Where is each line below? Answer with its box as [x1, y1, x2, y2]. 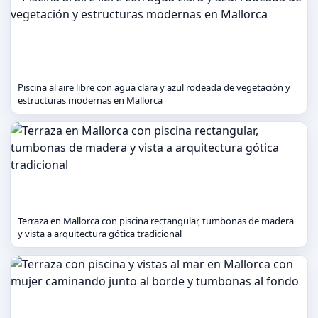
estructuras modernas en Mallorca [18, 94, 163, 106]
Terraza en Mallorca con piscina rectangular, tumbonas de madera [18, 214, 294, 227]
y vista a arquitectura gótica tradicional [18, 227, 182, 240]
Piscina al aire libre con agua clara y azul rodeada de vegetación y [18, 81, 290, 94]
